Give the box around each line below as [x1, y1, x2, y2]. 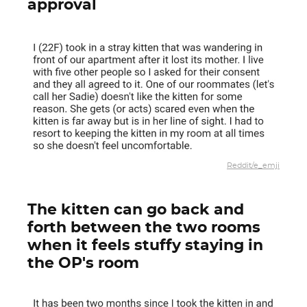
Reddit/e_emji [227, 161, 280, 169]
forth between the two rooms [27, 220, 260, 235]
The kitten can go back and [27, 202, 244, 217]
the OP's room [27, 256, 139, 271]
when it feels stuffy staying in [27, 238, 263, 253]
